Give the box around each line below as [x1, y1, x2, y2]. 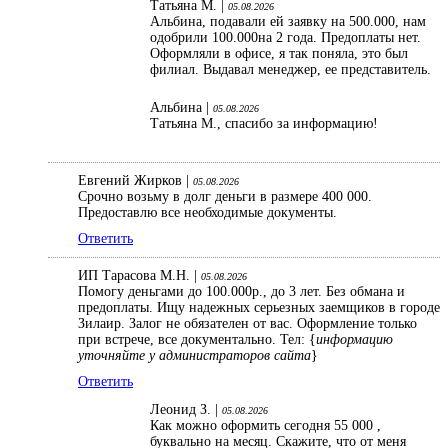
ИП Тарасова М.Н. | [78, 268, 201, 284]
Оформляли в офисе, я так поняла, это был [150, 46, 408, 62]
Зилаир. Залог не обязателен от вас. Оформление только [78, 316, 417, 332]
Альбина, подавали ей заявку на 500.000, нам [150, 14, 426, 30]
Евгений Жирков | [78, 173, 193, 189]
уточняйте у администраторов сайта [78, 348, 311, 364]
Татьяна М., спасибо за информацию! [150, 116, 378, 132]
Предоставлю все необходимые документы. [78, 205, 341, 221]
